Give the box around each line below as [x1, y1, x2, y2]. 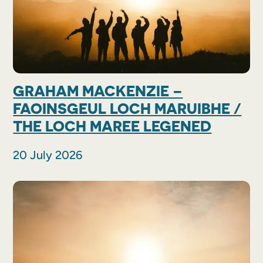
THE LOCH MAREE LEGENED [13, 117, 212, 136]
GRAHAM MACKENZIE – [13, 82, 183, 100]
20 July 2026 [13, 148, 83, 163]
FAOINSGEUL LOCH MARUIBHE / [13, 100, 242, 118]
